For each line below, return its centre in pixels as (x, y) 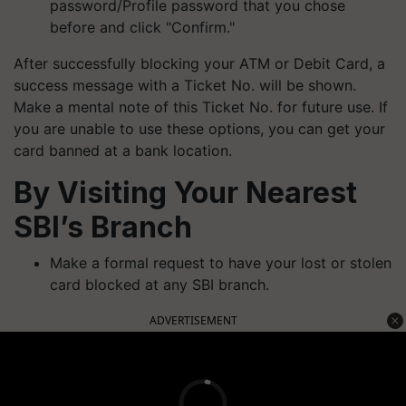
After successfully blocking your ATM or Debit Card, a (199, 63)
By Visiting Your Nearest (185, 193)
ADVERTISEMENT (193, 320)
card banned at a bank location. (123, 150)
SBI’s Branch (103, 227)
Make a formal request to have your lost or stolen (221, 263)
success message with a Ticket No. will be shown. (185, 85)
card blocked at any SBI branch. (159, 285)
